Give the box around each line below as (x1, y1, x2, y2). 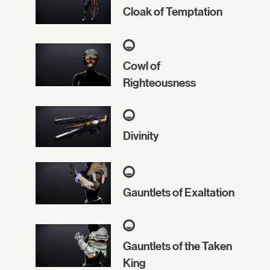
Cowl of (123, 58, 160, 72)
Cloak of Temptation (123, 5, 222, 19)
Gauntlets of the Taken (123, 239, 232, 253)
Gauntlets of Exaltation (123, 186, 234, 199)
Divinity (123, 128, 159, 142)
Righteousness (123, 75, 196, 89)
